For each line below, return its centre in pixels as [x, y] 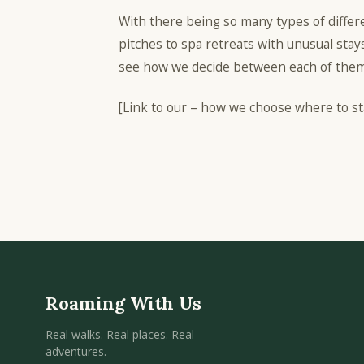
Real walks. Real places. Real [120, 334]
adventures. [76, 351]
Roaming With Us [123, 303]
